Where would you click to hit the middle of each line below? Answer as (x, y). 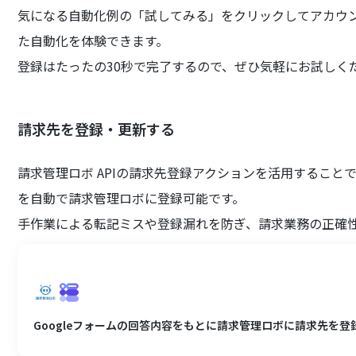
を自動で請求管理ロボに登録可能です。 (132, 198)
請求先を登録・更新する (97, 129)
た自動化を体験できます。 (93, 41)
